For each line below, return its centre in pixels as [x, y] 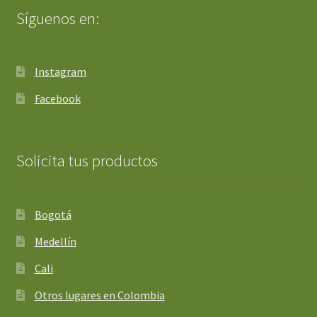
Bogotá [53, 214]
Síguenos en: [57, 18]
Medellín [55, 241]
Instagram [60, 72]
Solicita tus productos [87, 161]
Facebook [57, 99]
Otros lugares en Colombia [99, 295]
